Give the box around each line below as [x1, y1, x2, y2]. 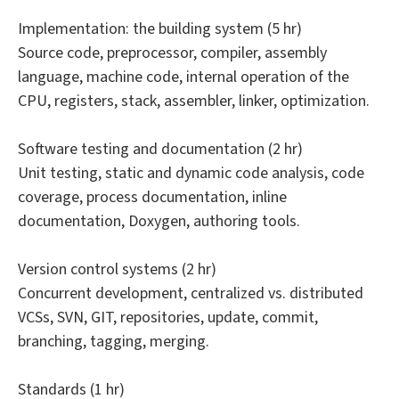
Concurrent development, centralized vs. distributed [18, 282, 363, 305]
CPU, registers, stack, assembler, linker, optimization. [18, 90, 370, 113]
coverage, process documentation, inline [18, 186, 287, 209]
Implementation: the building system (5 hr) [18, 18, 302, 41]
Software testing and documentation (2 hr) [18, 138, 303, 161]
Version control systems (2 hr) [18, 258, 216, 281]
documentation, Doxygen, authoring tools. [18, 210, 300, 233]
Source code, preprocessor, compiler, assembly [18, 42, 327, 65]
